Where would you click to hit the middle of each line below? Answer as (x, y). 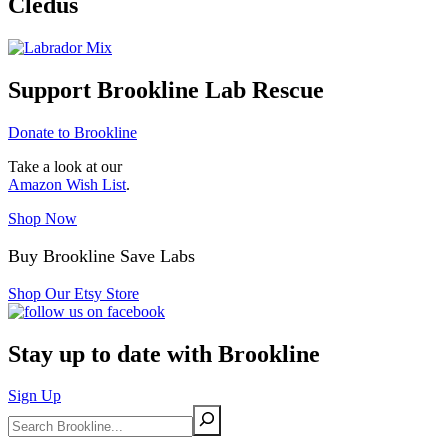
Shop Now (42, 218)
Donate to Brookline (72, 132)
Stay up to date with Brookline (164, 353)
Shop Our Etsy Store (73, 293)
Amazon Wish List (67, 184)
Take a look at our (65, 166)
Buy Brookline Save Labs (101, 255)
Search (29, 414)
